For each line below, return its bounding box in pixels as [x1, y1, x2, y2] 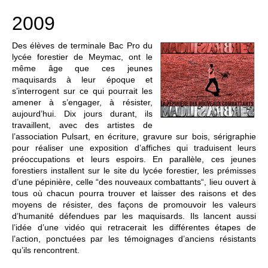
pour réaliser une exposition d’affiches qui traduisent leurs [12, 143, 256, 153]
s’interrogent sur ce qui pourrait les [12, 86, 153, 96]
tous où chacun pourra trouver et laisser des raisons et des [12, 188, 256, 199]
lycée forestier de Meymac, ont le [12, 52, 153, 62]
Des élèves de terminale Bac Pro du [12, 41, 153, 51]
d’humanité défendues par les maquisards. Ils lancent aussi [12, 211, 256, 221]
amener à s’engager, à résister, [12, 98, 153, 108]
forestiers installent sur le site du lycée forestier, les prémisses [12, 166, 256, 176]
